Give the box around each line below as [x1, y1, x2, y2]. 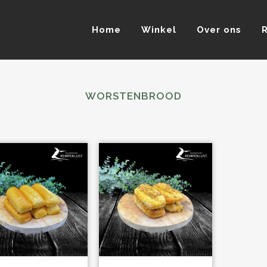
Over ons [197, 24, 241, 35]
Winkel [141, 24, 176, 35]
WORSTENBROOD [85, 90, 182, 102]
